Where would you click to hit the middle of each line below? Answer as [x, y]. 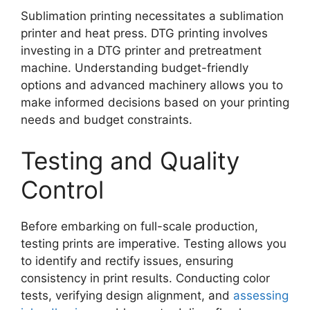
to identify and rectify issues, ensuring [127, 261]
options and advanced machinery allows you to [152, 85]
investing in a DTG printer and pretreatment [141, 50]
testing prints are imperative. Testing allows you [154, 244]
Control [62, 190]
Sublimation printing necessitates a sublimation [152, 16]
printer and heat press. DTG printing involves [144, 33]
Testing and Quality [130, 161]
